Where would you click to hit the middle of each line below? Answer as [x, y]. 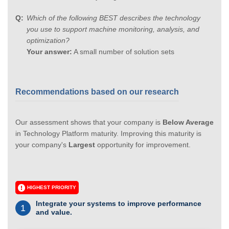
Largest [82, 144]
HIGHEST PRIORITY [51, 187]
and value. [54, 212]
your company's [42, 144]
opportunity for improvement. [143, 144]
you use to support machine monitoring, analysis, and [113, 29]
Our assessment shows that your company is [89, 122]
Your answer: [49, 51]
